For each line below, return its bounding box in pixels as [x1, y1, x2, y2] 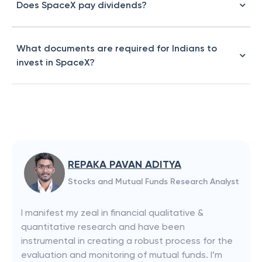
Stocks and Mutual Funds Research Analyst [68, 177, 239, 187]
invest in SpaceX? [16, 57, 95, 68]
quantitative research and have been [21, 221, 185, 232]
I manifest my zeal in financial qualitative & [21, 207, 204, 218]
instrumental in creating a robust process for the [21, 235, 233, 246]
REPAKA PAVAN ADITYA [68, 158, 181, 171]
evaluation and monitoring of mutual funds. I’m [21, 249, 222, 260]
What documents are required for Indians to [16, 43, 217, 54]
